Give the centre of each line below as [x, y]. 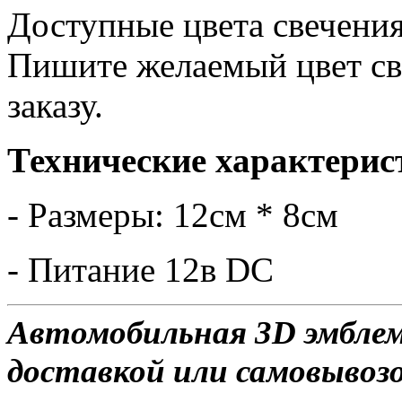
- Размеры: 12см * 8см [173, 214]
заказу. [55, 105]
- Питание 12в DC [140, 269]
